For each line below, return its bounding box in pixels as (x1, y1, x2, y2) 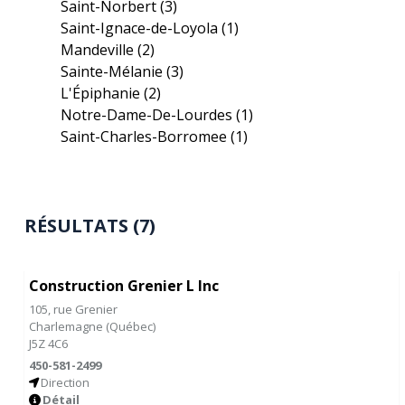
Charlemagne (29, 318, 107, 334)
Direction (41, 374, 90, 391)
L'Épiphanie (61, 83, 145, 103)
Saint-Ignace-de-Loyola (61, 18, 222, 38)
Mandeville (61, 40, 138, 60)
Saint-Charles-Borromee (61, 127, 231, 146)
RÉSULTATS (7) (24, 213, 156, 238)
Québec (109, 318, 154, 334)
